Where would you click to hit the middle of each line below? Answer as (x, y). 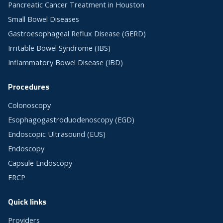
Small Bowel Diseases (44, 19)
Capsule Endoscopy (40, 163)
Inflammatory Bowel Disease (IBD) (65, 63)
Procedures (29, 87)
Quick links (27, 202)
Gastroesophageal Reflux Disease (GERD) (77, 34)
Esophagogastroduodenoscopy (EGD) (71, 120)
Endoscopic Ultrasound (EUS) (57, 134)
